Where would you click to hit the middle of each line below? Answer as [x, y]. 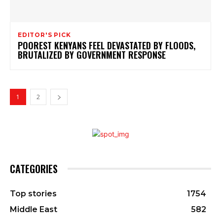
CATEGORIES [34, 169]
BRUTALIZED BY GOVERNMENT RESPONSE [92, 55]
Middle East [34, 210]
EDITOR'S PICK [44, 35]
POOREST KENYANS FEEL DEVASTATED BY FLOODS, [107, 46]
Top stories [33, 194]
